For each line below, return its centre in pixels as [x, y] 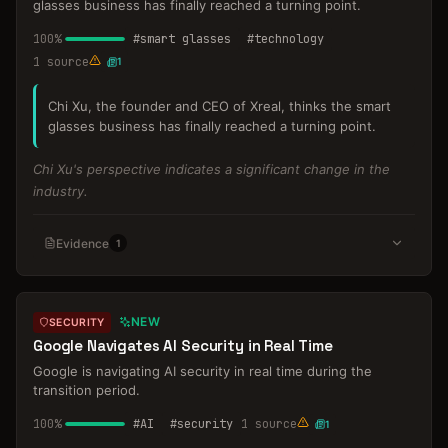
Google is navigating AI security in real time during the [202, 371]
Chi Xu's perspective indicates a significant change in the [211, 169]
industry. [60, 191]
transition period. [86, 390]
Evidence [82, 243]
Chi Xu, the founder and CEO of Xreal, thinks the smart [219, 106]
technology [289, 39]
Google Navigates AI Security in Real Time [183, 345]
